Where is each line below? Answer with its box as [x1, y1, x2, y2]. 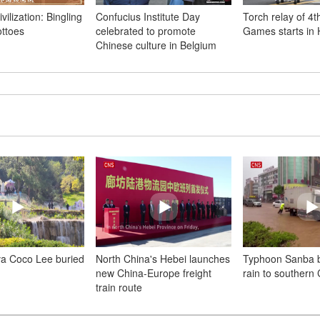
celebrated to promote [96, 24, 196, 38]
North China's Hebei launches [96, 251, 230, 266]
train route [96, 280, 142, 294]
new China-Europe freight [96, 266, 211, 280]
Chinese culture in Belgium [96, 38, 216, 52]
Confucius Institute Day [96, 9, 200, 24]
